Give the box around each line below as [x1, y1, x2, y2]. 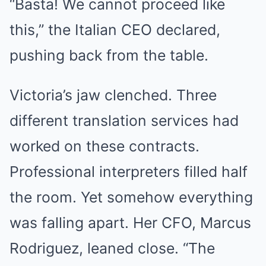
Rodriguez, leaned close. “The [9, 239, 215, 258]
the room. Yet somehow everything [9, 188, 253, 207]
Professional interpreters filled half [9, 163, 248, 181]
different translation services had [9, 112, 239, 130]
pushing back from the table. [9, 46, 208, 65]
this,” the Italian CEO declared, [9, 21, 220, 39]
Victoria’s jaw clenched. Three [9, 86, 217, 104]
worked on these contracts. [9, 137, 199, 156]
